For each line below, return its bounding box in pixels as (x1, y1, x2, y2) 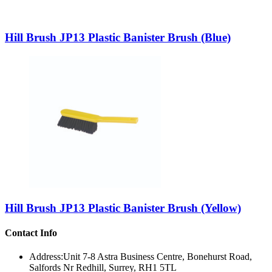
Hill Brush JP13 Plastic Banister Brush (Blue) (5, 31, 231, 44)
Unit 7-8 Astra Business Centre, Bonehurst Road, (63, 251, 252, 262)
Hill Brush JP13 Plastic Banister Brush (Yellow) (5, 201, 241, 214)
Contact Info (5, 227, 57, 238)
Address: (29, 251, 63, 262)
